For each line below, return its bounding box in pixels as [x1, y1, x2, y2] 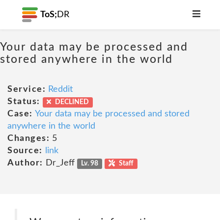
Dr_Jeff [43, 159, 77, 167]
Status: [7, 97, 40, 106]
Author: [7, 159, 43, 167]
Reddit [48, 85, 73, 94]
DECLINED [53, 99, 89, 106]
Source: [7, 146, 43, 155]
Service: [7, 85, 46, 94]
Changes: [7, 134, 50, 143]
